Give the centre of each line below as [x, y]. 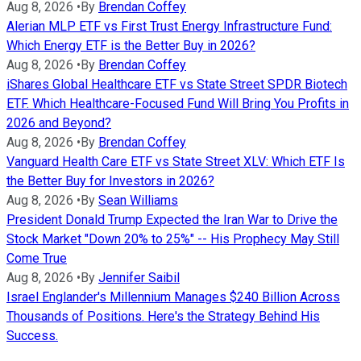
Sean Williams [138, 201]
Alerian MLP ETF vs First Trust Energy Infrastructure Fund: [169, 27]
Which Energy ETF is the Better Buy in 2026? [131, 46]
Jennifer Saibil [139, 278]
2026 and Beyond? [59, 123]
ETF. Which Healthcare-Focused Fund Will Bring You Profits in [178, 104]
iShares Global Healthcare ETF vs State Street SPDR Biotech [177, 85]
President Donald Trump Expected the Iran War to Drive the [172, 220]
